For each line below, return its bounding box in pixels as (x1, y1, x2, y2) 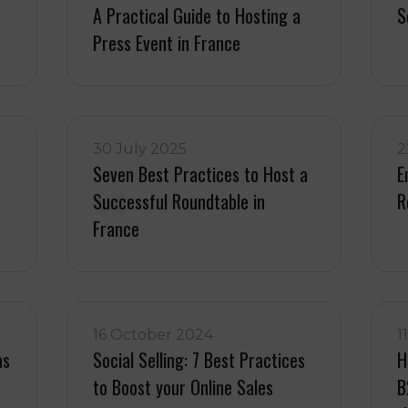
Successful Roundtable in (93, 188, 266, 215)
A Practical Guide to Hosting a (93, 2, 301, 29)
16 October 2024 (93, 326, 214, 343)
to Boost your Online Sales (93, 373, 274, 401)
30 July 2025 (93, 140, 188, 158)
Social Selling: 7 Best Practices (93, 346, 306, 373)
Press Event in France (93, 29, 241, 56)
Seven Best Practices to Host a (93, 160, 309, 188)
